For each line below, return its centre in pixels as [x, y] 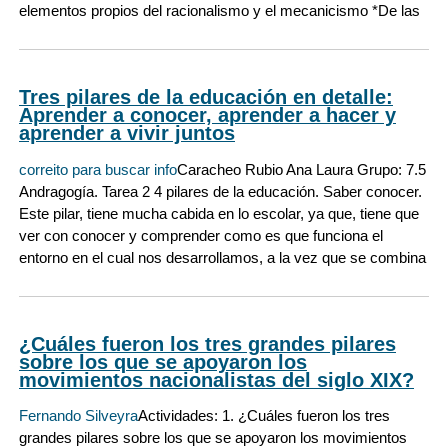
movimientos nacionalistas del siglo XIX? [216, 379]
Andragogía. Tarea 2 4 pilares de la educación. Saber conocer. [220, 191]
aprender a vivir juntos [127, 133]
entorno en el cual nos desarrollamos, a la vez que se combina [222, 257]
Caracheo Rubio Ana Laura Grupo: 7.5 [301, 169]
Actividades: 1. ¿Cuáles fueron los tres [264, 415]
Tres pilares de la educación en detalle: [206, 97]
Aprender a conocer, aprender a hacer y [207, 115]
